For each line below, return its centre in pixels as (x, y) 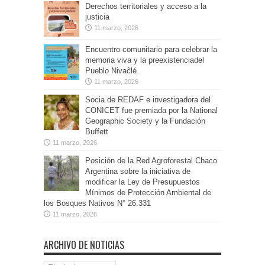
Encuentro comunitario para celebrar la (151, 50)
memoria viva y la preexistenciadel (145, 60)
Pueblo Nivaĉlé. (112, 71)
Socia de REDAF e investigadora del (148, 100)
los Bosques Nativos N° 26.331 (97, 203)
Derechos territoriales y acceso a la (146, 7)
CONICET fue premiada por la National (151, 111)
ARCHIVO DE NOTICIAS (84, 245)
